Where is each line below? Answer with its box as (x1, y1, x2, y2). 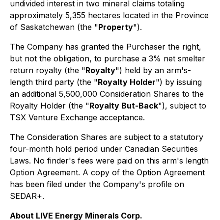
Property (98, 22, 133, 32)
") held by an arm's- (115, 65, 191, 75)
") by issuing (156, 77, 202, 87)
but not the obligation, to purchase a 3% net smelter (10, 54, 205, 63)
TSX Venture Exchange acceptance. (10, 112, 145, 122)
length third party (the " (10, 77, 98, 87)
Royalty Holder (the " (10, 101, 89, 110)
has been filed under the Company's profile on (10, 179, 184, 189)
